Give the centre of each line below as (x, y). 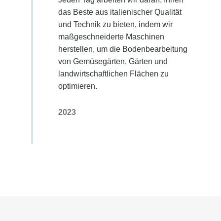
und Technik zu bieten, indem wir (115, 25)
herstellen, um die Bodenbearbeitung (123, 49)
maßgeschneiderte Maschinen (111, 37)
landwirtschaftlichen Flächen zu (113, 74)
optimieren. (77, 86)
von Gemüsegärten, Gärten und (113, 62)
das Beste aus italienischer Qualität (120, 12)
